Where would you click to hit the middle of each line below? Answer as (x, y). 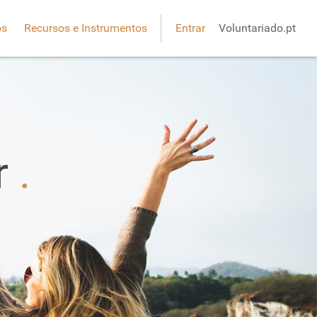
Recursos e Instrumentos (86, 28)
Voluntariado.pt (257, 28)
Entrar (190, 28)
